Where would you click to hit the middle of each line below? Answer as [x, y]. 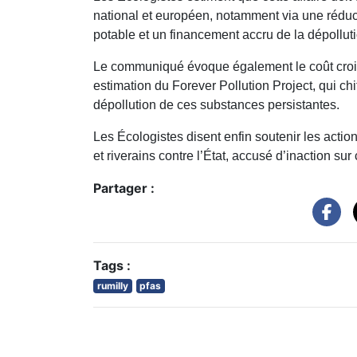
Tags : [112, 265]
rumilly [112, 285]
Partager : [124, 188]
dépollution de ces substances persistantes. [216, 104]
